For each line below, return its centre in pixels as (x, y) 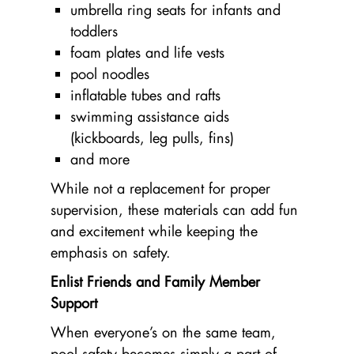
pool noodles (110, 73)
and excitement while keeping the (154, 230)
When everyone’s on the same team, (163, 331)
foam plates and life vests (147, 52)
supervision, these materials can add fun (174, 209)
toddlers (94, 30)
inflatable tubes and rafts (145, 94)
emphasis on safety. (111, 252)
